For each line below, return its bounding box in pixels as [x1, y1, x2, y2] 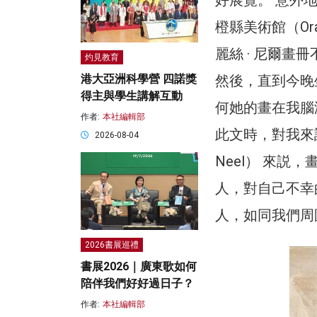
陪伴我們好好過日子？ [81, 277, 194, 291]
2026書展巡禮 [85, 240, 139, 250]
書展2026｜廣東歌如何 [81, 260, 197, 274]
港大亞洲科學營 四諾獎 [81, 72, 197, 86]
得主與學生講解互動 [81, 89, 183, 103]
